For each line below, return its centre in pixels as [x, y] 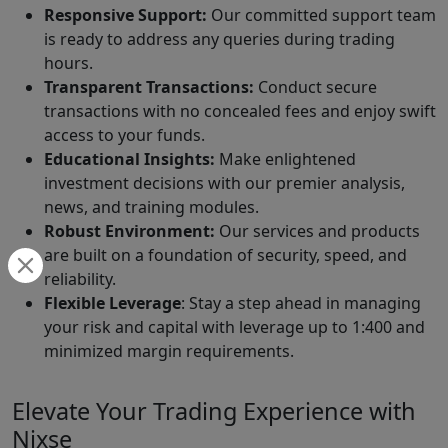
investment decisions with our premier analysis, [224, 183]
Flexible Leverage [112, 303]
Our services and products [319, 231]
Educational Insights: [131, 159]
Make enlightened [287, 159]
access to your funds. [124, 135]
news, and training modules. [151, 207]
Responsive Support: [125, 15]
